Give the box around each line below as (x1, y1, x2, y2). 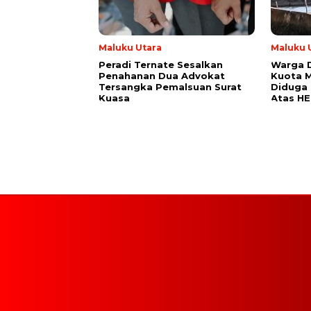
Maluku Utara (99, 42, 162, 53)
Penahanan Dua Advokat (99, 69, 225, 81)
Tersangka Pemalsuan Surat (99, 81, 242, 92)
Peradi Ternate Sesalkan (99, 58, 223, 70)
